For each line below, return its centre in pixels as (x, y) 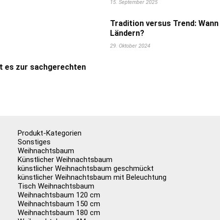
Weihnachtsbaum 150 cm (59, 204)
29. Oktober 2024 (130, 46)
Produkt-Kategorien (50, 133)
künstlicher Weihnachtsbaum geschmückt (86, 168)
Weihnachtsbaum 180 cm (59, 213)
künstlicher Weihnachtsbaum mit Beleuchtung (92, 177)
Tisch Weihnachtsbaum (56, 186)
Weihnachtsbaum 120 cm (59, 195)
